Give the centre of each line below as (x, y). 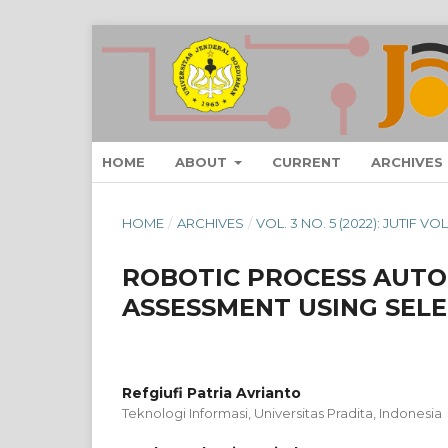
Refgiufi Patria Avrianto (211, 392)
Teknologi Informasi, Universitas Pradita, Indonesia (282, 412)
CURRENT (307, 161)
